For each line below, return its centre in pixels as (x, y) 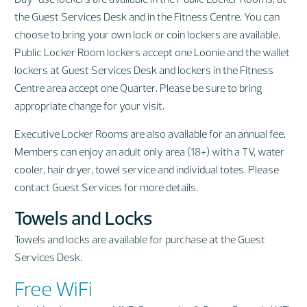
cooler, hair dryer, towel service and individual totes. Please (147, 169)
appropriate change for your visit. (89, 106)
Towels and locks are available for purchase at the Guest (140, 240)
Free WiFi (53, 288)
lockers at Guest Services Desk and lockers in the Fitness (144, 70)
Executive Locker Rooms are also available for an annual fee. (150, 133)
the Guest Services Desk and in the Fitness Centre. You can (147, 17)
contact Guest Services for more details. (106, 187)
